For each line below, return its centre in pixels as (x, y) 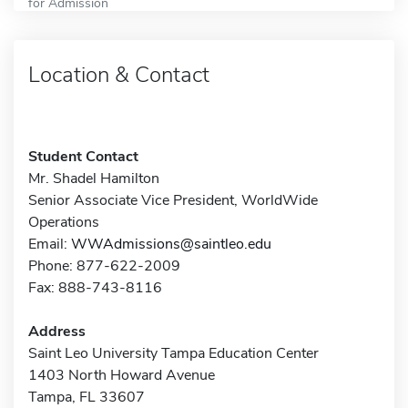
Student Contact (83, 156)
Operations (64, 222)
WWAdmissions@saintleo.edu (171, 244)
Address (57, 331)
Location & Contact (119, 74)
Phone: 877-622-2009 (104, 265)
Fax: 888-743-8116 (95, 287)
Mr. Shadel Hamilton (94, 178)
